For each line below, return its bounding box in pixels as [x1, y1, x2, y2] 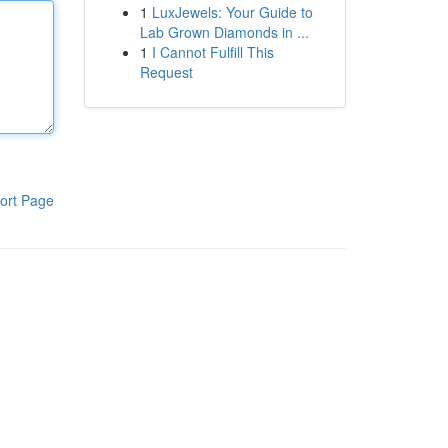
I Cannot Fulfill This [151, 42, 274, 62]
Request [139, 62, 193, 82]
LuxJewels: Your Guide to [151, 2, 313, 22]
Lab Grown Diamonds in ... [139, 22, 309, 42]
